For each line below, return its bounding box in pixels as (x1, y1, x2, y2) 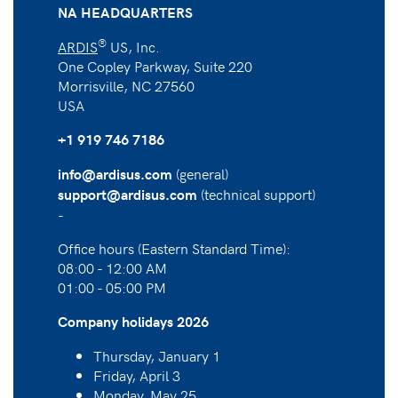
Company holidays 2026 (58, 311, 209, 330)
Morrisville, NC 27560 (58, 75, 195, 95)
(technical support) (197, 183, 315, 203)
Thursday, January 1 (93, 345, 220, 365)
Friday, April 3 (93, 364, 180, 385)
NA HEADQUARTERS (58, 2, 193, 21)
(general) (172, 163, 228, 183)
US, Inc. (107, 36, 160, 56)
